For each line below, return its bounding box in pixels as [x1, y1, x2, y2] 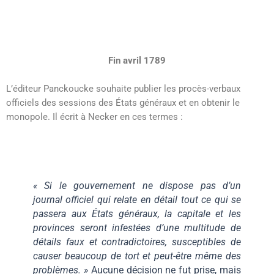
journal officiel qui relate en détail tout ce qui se [33, 193, 241, 206]
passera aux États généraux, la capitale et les [33, 207, 241, 220]
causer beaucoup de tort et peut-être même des [33, 250, 241, 262]
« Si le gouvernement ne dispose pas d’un [33, 179, 241, 191]
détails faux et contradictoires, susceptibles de [33, 235, 241, 248]
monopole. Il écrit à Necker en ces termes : [6, 111, 183, 123]
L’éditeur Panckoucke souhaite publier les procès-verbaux [6, 83, 240, 95]
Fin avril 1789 [108, 54, 166, 66]
